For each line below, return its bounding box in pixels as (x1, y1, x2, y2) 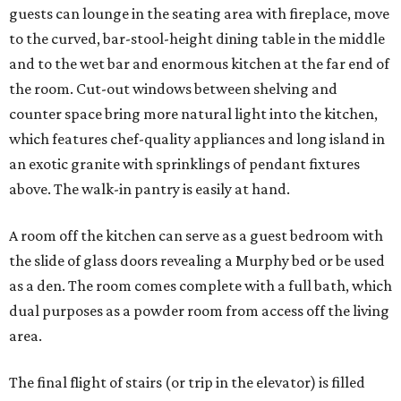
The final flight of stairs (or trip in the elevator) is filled (9, 373, 365, 392)
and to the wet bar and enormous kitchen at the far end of (9, 55, 389, 73)
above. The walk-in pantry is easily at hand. (9, 180, 290, 199)
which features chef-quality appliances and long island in (9, 130, 385, 149)
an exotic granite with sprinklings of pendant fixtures (9, 155, 360, 174)
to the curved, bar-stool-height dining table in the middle (9, 30, 385, 48)
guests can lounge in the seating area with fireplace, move (9, 4, 389, 23)
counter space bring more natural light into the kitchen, (9, 105, 378, 124)
